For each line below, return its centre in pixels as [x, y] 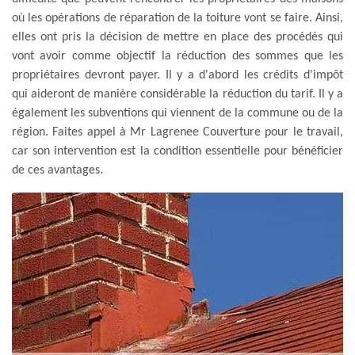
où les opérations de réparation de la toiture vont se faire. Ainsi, [177, 18]
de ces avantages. [57, 170]
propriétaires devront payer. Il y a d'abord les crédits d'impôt [177, 75]
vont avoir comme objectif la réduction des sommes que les [177, 56]
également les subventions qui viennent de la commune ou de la [177, 113]
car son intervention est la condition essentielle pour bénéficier [177, 151]
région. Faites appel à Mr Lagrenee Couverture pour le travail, [177, 132]
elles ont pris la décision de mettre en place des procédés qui [177, 37]
